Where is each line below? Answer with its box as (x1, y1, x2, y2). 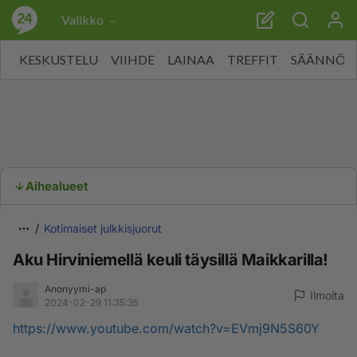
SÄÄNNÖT (291, 52, 354, 67)
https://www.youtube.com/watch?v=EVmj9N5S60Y (13, 320, 320, 336)
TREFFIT (227, 52, 278, 67)
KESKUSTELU (19, 52, 98, 67)
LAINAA (167, 52, 214, 67)
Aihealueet (25, 178, 88, 194)
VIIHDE (111, 52, 155, 67)
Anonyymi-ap (45, 283, 106, 295)
